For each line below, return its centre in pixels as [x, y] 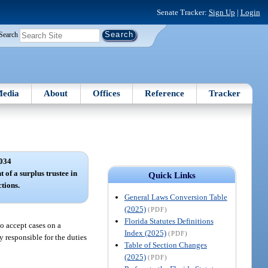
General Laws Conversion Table [176, 197]
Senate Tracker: [182, 12]
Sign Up [222, 12]
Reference [165, 93]
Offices [106, 93]
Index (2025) [145, 233]
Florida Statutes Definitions [169, 221]
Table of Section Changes [165, 245]
